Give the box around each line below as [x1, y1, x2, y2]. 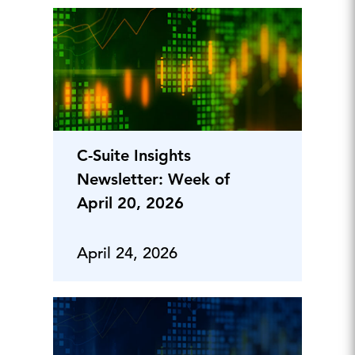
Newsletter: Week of [76, 170, 230, 189]
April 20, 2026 [76, 193, 184, 212]
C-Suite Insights [76, 146, 191, 165]
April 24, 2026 [76, 243, 177, 263]
